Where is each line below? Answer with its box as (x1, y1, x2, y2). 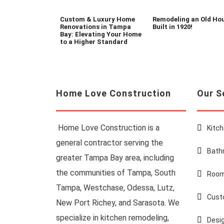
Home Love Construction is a (56, 123, 160, 133)
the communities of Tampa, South (56, 168, 176, 178)
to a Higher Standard (60, 38, 128, 46)
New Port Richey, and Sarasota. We (56, 198, 180, 208)
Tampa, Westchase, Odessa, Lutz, (56, 183, 175, 193)
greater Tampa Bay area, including (56, 153, 174, 163)
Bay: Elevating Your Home (60, 30, 142, 38)
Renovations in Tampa (60, 23, 131, 31)
